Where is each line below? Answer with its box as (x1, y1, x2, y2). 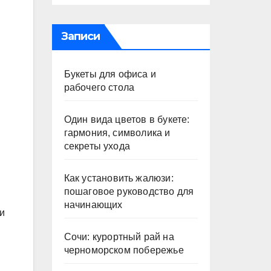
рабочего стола (64, 82, 135, 93)
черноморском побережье (64, 245, 184, 255)
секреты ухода (64, 141, 131, 151)
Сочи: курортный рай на (64, 232, 174, 242)
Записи (60, 30, 100, 43)
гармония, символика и (64, 128, 171, 138)
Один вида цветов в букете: (64, 114, 190, 125)
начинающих (64, 200, 123, 210)
